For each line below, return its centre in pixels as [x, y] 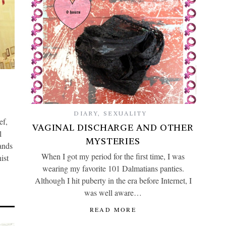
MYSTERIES [113, 141]
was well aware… [113, 193]
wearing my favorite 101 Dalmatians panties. [113, 168]
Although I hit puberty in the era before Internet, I [113, 181]
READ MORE [113, 210]
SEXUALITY [125, 114]
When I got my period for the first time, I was [113, 156]
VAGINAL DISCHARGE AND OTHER [113, 128]
